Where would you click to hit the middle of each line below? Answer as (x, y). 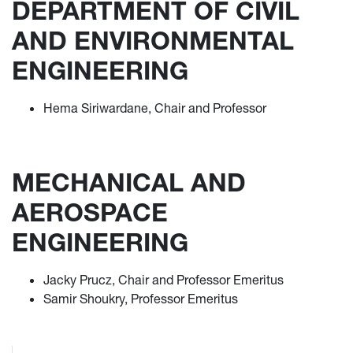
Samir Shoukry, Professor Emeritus (141, 299)
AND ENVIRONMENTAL (153, 41)
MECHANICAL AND (129, 182)
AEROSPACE (90, 212)
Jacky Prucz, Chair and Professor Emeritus (163, 280)
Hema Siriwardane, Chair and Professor (155, 108)
